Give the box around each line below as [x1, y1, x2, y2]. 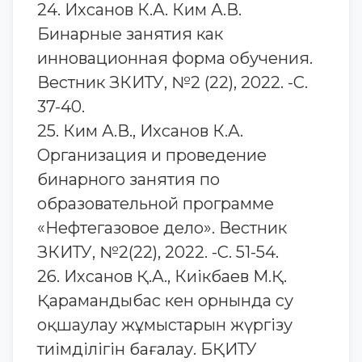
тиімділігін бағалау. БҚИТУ [37, 339, 257, 359]
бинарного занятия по [37, 170, 220, 189]
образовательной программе [37, 194, 274, 213]
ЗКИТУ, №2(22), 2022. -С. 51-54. [37, 242, 279, 262]
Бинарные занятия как [37, 24, 223, 44]
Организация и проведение [37, 145, 267, 165]
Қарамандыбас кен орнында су [37, 291, 293, 310]
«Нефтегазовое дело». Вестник [37, 218, 287, 238]
